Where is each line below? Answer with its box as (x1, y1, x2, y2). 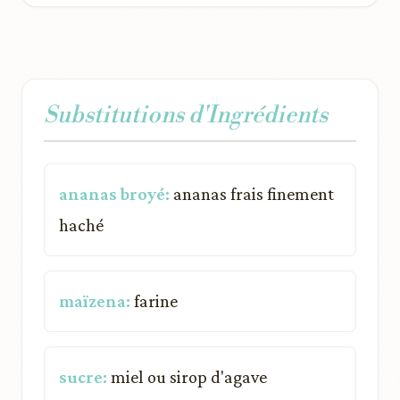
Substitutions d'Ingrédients (44, 100, 328, 129)
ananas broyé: (59, 183, 170, 204)
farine (130, 290, 178, 311)
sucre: (59, 366, 107, 387)
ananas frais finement (170, 183, 334, 204)
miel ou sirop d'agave (107, 366, 267, 387)
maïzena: (59, 290, 130, 311)
